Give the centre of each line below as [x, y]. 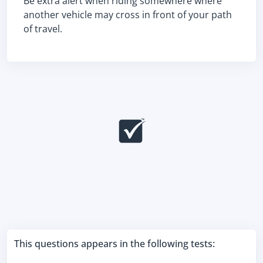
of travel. [43, 29]
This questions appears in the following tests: [114, 244]
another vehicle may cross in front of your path [128, 15]
